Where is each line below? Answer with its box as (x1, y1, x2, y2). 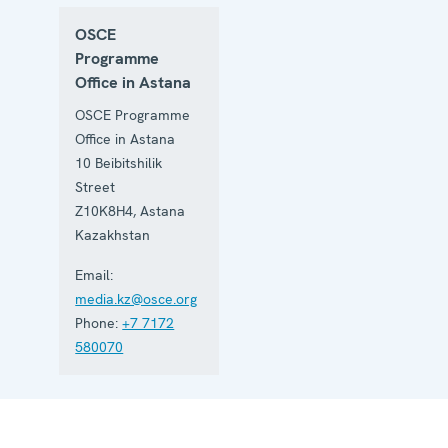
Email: (75, 265, 114, 284)
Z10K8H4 (75, 201, 134, 220)
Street (75, 177, 116, 196)
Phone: (75, 313, 119, 332)
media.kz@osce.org (75, 289, 198, 308)
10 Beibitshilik (75, 153, 163, 172)
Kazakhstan (75, 225, 151, 244)
